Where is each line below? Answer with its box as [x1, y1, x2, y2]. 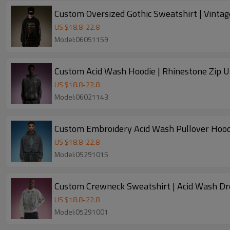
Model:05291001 [54, 206, 108, 217]
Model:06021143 [54, 91, 108, 102]
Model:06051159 [54, 34, 108, 45]
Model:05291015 [54, 149, 108, 160]
